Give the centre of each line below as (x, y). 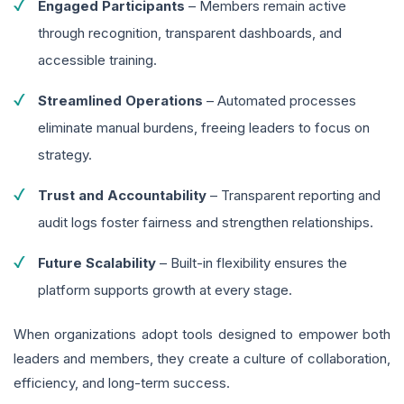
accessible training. (97, 60)
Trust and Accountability (122, 196)
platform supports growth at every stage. (165, 290)
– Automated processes (280, 101)
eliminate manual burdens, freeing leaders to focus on (204, 128)
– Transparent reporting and (294, 196)
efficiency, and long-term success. (122, 383)
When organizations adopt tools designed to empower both (202, 335)
